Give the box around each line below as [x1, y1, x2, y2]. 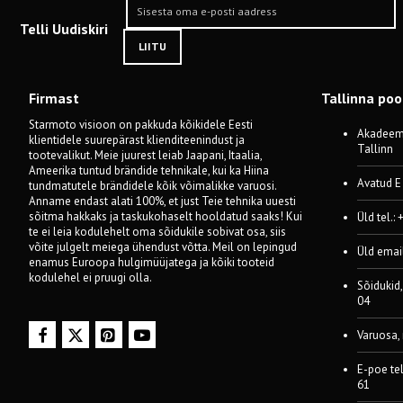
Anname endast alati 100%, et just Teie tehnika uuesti [29, 193, 296, 209]
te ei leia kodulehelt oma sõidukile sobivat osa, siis [29, 224, 286, 239]
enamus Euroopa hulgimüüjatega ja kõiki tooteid [29, 255, 274, 270]
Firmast [29, 89, 79, 107]
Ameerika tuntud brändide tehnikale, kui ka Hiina [29, 163, 269, 178]
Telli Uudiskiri [20, 19, 108, 38]
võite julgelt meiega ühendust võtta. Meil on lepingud [29, 239, 297, 255]
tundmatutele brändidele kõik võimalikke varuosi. [29, 178, 276, 193]
